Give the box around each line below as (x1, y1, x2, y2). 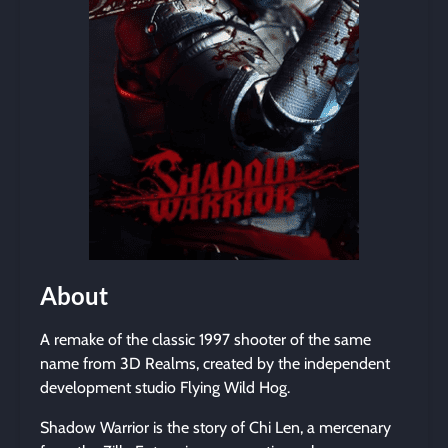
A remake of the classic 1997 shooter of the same (40, 330, 371, 349)
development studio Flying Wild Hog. (40, 378, 290, 397)
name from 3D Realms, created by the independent (40, 354, 390, 373)
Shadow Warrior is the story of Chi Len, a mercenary (40, 418, 391, 437)
